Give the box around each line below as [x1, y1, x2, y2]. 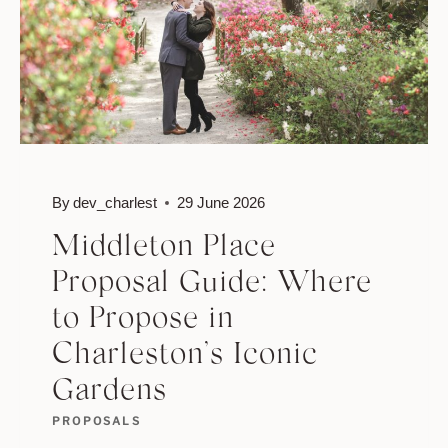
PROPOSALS [52, 414, 141, 429]
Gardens [52, 377, 167, 408]
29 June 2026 [177, 194, 266, 212]
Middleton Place [52, 233, 276, 264]
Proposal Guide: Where [52, 269, 372, 300]
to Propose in [52, 305, 234, 336]
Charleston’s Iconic [52, 341, 318, 372]
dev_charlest [73, 194, 158, 212]
